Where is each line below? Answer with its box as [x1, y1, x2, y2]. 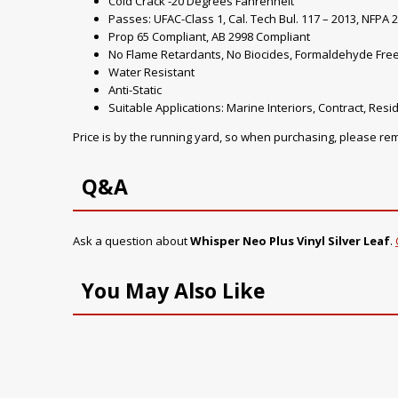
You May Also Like [82, 275, 266, 305]
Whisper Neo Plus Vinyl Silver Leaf [190, 232, 390, 249]
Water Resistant [108, 63, 195, 80]
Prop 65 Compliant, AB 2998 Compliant [108, 28, 310, 44]
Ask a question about [73, 232, 190, 249]
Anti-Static [108, 81, 162, 98]
